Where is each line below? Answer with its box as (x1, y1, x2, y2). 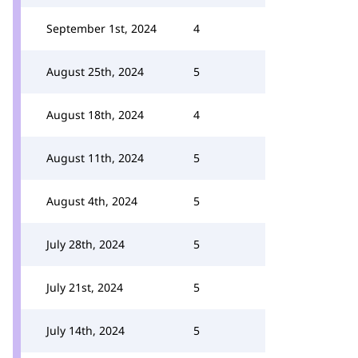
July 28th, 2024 (46, 237, 125, 252)
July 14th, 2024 (46, 323, 125, 338)
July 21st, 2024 (46, 280, 123, 295)
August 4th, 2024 (46, 193, 137, 209)
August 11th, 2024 (46, 150, 144, 165)
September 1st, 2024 (46, 21, 157, 36)
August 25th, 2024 (46, 64, 144, 79)
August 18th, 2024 (46, 107, 144, 122)
